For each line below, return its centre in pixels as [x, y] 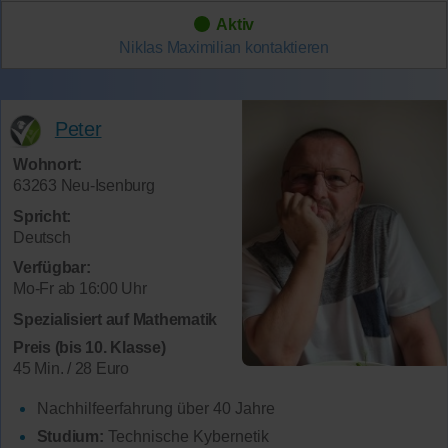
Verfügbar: [52, 268]
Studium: [70, 437]
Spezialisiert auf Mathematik [115, 319]
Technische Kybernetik [186, 437]
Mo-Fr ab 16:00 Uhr [80, 289]
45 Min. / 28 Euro [71, 369]
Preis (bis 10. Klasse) [89, 348]
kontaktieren [286, 47]
